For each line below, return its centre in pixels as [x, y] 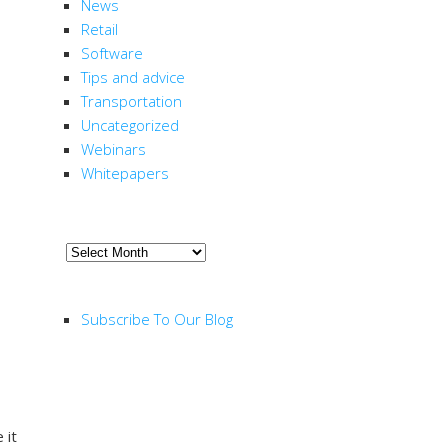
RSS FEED [105, 286]
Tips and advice [133, 77]
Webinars [113, 149]
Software [112, 53]
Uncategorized [130, 125]
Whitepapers [125, 173]
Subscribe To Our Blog [157, 318]
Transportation [131, 101]
